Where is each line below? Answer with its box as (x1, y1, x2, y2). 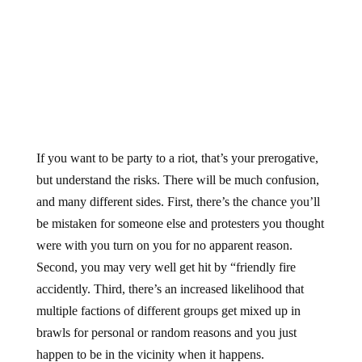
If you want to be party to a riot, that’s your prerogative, (36, 137, 318, 152)
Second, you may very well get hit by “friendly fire (36, 246, 296, 261)
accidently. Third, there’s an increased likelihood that (36, 268, 304, 283)
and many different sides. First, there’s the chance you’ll (36, 181, 320, 196)
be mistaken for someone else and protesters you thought (36, 203, 324, 217)
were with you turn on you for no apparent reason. (36, 225, 293, 239)
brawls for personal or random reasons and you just (36, 312, 297, 326)
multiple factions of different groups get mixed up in (36, 290, 301, 305)
